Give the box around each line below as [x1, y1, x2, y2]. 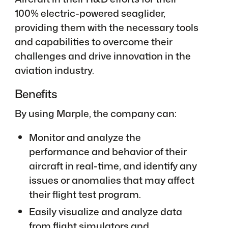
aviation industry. [14, 63, 94, 77]
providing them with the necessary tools [14, 20, 198, 35]
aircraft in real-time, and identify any [29, 158, 197, 173]
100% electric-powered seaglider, [14, 6, 165, 20]
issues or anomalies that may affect [29, 173, 195, 187]
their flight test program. [29, 187, 141, 201]
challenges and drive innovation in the [14, 49, 191, 63]
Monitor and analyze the [29, 130, 141, 144]
